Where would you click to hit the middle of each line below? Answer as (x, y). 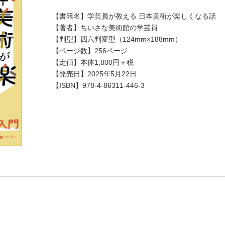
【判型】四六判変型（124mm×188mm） (117, 39)
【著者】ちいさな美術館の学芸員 (105, 27)
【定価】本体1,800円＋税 (93, 62)
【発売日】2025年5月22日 (94, 74)
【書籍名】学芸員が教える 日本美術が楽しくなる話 (134, 16)
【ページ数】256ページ (90, 50)
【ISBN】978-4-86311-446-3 (98, 85)
